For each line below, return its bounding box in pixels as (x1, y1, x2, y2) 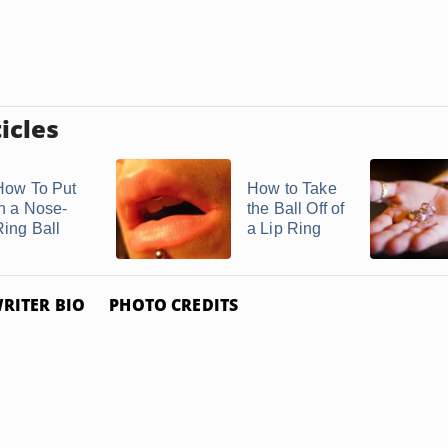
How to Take (247, 180, 337, 197)
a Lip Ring (247, 220, 322, 237)
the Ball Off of (247, 200, 345, 217)
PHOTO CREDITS (109, 294, 239, 316)
